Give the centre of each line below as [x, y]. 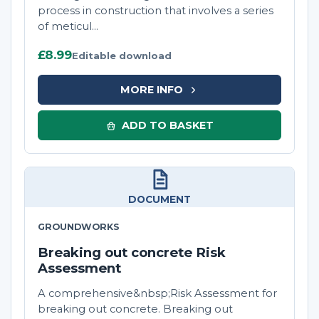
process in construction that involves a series [156, 11]
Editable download [122, 56]
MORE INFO [151, 89]
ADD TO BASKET [167, 125]
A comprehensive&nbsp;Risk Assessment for [157, 294]
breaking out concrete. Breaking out [135, 309]
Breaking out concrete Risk [132, 253]
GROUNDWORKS [79, 227]
